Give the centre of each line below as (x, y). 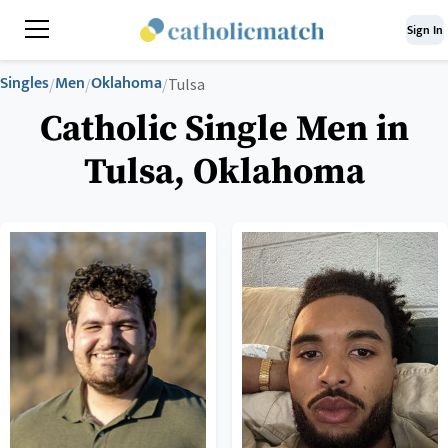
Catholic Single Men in (224, 129)
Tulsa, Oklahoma (224, 172)
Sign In (425, 30)
